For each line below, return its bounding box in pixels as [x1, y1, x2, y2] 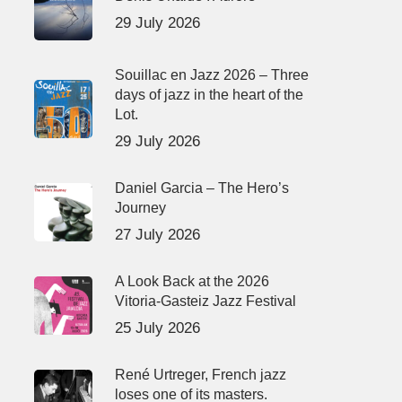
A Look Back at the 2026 [114, 273, 269, 289]
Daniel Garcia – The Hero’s [114, 179, 289, 196]
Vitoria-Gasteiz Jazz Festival [114, 293, 296, 309]
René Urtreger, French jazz [114, 366, 286, 382]
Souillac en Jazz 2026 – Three [114, 66, 309, 83]
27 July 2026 [114, 225, 200, 243]
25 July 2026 [114, 319, 200, 336]
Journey [114, 199, 166, 215]
